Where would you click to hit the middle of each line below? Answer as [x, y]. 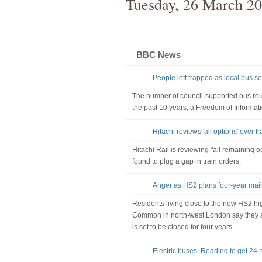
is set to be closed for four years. [183, 227]
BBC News [158, 54]
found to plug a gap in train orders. [186, 161]
